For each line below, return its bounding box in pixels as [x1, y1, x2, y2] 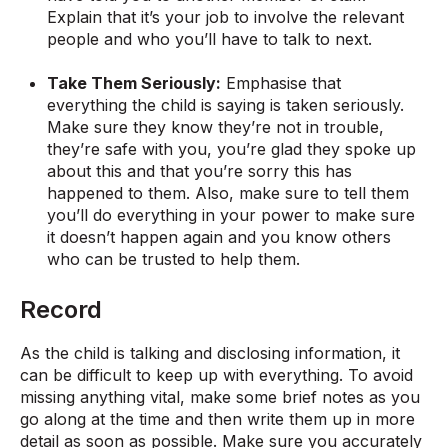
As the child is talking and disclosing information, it [20, 342, 400, 363]
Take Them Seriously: [47, 73, 222, 94]
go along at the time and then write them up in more [20, 408, 415, 429]
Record [20, 294, 102, 324]
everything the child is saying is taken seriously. [47, 95, 405, 116]
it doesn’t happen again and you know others [47, 227, 392, 248]
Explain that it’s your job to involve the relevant [47, 7, 405, 28]
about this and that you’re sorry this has [47, 161, 353, 182]
